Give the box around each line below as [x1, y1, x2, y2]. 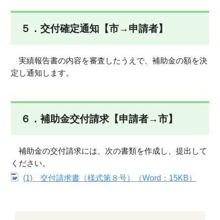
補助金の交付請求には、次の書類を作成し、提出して [11, 147, 208, 155]
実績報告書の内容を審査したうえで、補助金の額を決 [11, 56, 208, 65]
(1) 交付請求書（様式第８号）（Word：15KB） [23, 174, 197, 182]
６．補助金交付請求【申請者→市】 [21, 113, 178, 124]
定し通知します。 [11, 69, 74, 77]
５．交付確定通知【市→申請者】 [21, 23, 168, 34]
